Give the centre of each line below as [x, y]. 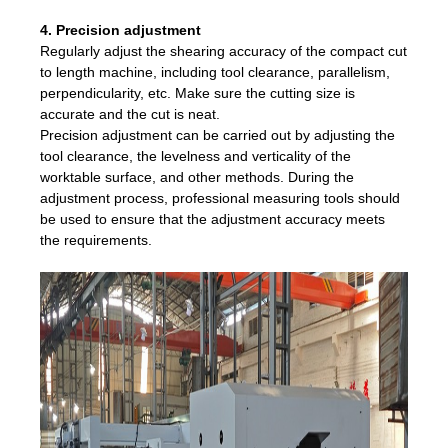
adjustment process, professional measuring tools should [220, 197]
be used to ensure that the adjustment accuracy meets [212, 218]
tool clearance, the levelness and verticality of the [195, 155]
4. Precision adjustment [120, 29]
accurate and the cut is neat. [130, 113]
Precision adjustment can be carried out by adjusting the [217, 134]
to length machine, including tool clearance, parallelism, [215, 71]
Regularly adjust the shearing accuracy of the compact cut [223, 50]
